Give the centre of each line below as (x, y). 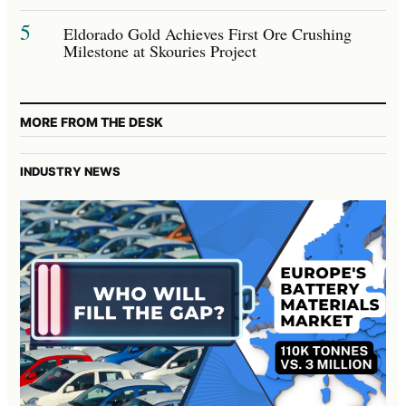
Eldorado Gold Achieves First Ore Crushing (208, 33)
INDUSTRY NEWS (70, 171)
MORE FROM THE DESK (92, 121)
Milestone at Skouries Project (160, 50)
